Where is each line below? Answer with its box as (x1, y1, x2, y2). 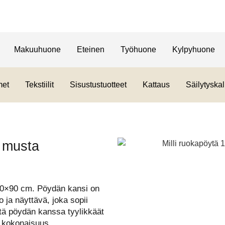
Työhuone (120, 45, 156, 54)
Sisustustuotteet (69, 80, 127, 89)
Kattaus (142, 80, 170, 89)
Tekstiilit (25, 80, 54, 89)
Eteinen (76, 45, 104, 54)
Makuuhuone (14, 45, 61, 54)
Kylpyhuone (172, 45, 215, 54)
